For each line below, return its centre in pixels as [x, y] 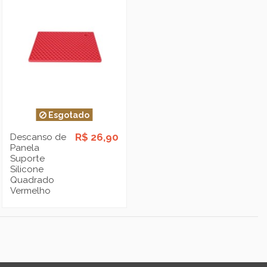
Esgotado [68, 115]
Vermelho [31, 191]
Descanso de [38, 137]
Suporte [28, 159]
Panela [25, 148]
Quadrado [32, 180]
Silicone [27, 170]
